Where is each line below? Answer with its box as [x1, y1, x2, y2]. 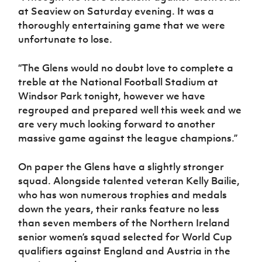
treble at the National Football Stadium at [18, 75, 219, 89]
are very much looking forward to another [18, 118, 216, 131]
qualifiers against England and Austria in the [18, 244, 231, 258]
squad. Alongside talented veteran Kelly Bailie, [18, 174, 240, 188]
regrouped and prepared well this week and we [18, 104, 242, 117]
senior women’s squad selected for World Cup [18, 230, 233, 244]
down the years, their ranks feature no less [18, 202, 220, 216]
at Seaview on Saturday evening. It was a [18, 5, 215, 18]
